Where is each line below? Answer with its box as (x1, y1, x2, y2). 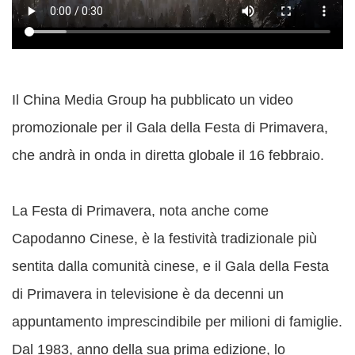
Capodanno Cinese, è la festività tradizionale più (12, 231, 317, 247)
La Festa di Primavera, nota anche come (12, 203, 269, 219)
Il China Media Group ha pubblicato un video (12, 92, 293, 109)
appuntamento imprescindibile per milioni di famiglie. (12, 314, 342, 330)
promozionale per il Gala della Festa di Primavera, (12, 120, 328, 136)
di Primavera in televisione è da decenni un (12, 286, 284, 303)
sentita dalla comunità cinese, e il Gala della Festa (12, 258, 329, 275)
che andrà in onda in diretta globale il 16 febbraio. (12, 147, 324, 164)
